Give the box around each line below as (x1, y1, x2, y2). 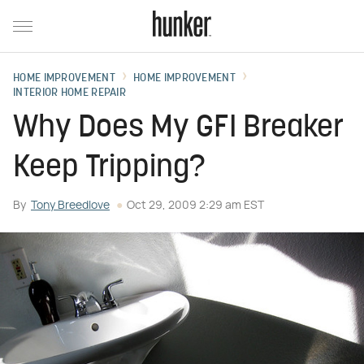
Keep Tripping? (13, 153, 206, 184)
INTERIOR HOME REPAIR (13, 87, 126, 99)
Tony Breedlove (31, 200, 110, 211)
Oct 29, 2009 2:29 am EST (127, 200, 264, 211)
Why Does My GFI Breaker (13, 113, 344, 145)
